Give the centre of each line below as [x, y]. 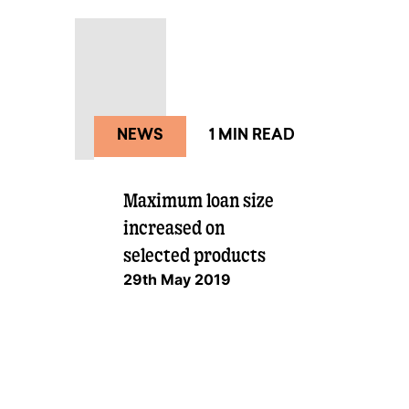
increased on [173, 228]
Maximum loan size [198, 200]
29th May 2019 [177, 280]
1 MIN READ [252, 136]
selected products [194, 255]
